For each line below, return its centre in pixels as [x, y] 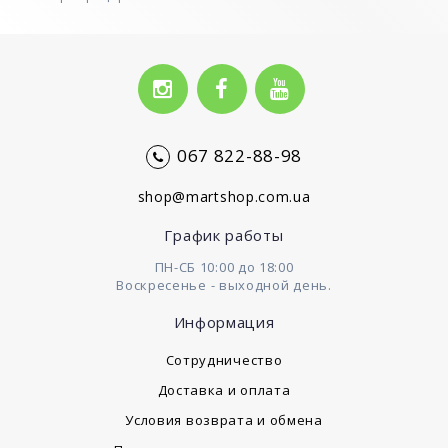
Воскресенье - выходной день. [224, 284]
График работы [224, 234]
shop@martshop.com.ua [224, 196]
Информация [224, 321]
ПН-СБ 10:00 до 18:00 [224, 266]
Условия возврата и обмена [224, 419]
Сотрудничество [224, 359]
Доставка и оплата [224, 389]
